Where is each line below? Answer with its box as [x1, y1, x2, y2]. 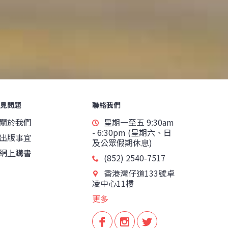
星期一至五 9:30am [104, 116, 174, 128]
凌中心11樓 [92, 177, 134, 189]
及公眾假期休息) [92, 136, 152, 149]
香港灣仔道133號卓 [104, 167, 175, 179]
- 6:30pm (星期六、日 [92, 126, 172, 138]
